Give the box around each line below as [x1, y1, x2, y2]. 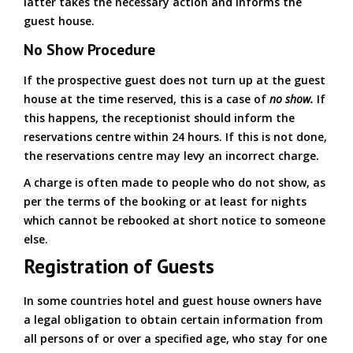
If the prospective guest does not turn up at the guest [24, 72, 325, 87]
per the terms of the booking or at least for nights [24, 194, 307, 209]
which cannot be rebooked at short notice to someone [24, 213, 325, 228]
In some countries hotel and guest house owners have [24, 293, 321, 308]
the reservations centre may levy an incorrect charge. [24, 148, 319, 163]
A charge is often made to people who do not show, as [24, 175, 325, 190]
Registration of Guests [24, 253, 214, 279]
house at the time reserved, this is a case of [24, 91, 269, 106]
